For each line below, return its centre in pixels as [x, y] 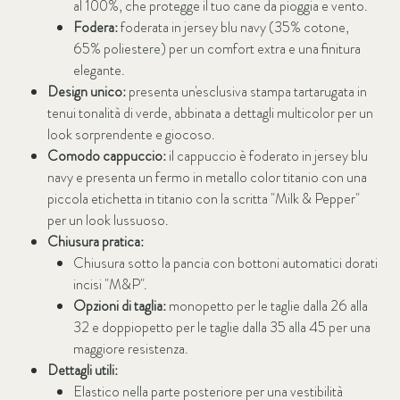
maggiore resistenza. [130, 349]
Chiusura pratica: [95, 242]
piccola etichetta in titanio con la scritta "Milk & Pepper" [203, 199]
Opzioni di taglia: [119, 306]
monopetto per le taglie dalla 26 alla [267, 306]
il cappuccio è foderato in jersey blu [267, 156]
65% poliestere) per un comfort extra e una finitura [217, 49]
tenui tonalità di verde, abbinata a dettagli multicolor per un [210, 113]
